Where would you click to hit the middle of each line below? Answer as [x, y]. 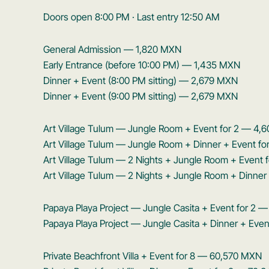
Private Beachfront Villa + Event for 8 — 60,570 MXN [153, 255]
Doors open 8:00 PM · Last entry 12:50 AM [131, 17]
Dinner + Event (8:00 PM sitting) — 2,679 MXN [141, 80]
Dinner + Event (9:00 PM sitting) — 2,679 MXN [141, 96]
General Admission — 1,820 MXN [112, 49]
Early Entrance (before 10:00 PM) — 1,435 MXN [142, 65]
